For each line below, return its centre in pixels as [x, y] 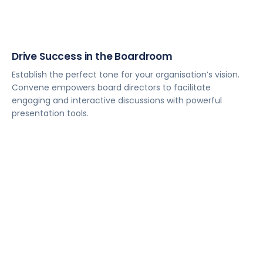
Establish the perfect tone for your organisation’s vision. [126, 75]
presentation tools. [50, 114]
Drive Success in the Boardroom [92, 57]
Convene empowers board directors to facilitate [111, 88]
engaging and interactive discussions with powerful [117, 101]
